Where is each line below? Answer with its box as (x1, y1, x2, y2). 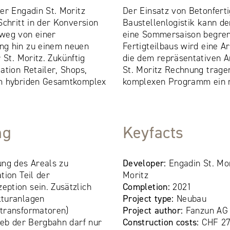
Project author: (122, 204, 186, 217)
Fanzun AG (185, 204, 228, 217)
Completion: (122, 180, 173, 193)
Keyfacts (122, 121, 184, 143)
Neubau (177, 192, 207, 205)
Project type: (122, 192, 177, 205)
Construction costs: (122, 216, 199, 228)
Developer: (122, 157, 169, 169)
